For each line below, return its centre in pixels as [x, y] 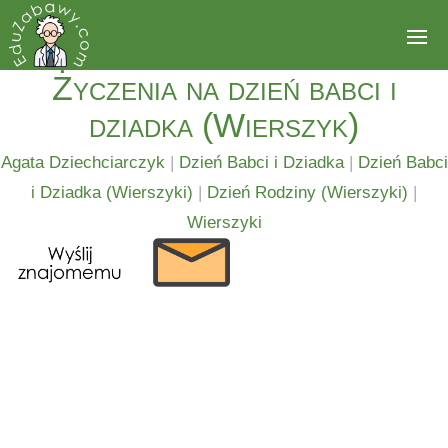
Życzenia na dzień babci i [224, 88]
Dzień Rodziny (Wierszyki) [307, 192]
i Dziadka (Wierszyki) [112, 192]
